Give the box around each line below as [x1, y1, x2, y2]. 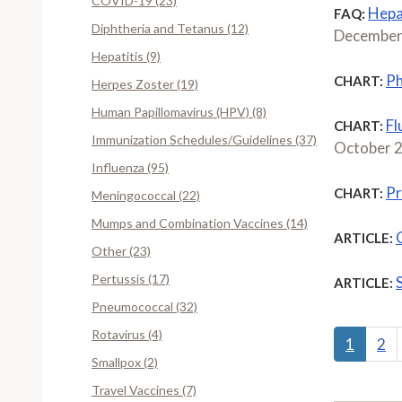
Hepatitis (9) [92, 48, 161, 64]
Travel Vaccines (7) [92, 381, 197, 398]
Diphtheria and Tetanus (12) [92, 20, 249, 36]
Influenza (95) [92, 159, 169, 175]
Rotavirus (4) [92, 326, 162, 342]
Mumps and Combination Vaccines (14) [92, 214, 308, 231]
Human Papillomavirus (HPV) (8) [92, 103, 267, 119]
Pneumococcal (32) [92, 298, 197, 314]
